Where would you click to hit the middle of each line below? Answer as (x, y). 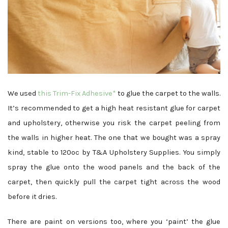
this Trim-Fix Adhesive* (77, 94)
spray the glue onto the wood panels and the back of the (114, 167)
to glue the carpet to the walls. (168, 94)
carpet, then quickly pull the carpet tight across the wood (114, 182)
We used (23, 94)
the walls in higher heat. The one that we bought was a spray (114, 138)
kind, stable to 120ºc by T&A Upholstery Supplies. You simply (114, 153)
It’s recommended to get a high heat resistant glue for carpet (114, 108)
